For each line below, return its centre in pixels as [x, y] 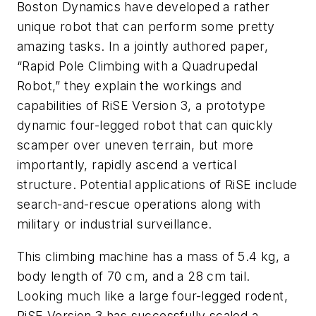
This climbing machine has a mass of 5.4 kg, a [153, 256]
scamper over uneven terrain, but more [135, 145]
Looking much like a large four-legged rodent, [152, 296]
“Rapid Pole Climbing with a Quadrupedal [138, 66]
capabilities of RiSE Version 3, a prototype [141, 105]
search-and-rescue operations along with [139, 204]
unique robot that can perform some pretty [146, 26]
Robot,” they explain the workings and [129, 86]
